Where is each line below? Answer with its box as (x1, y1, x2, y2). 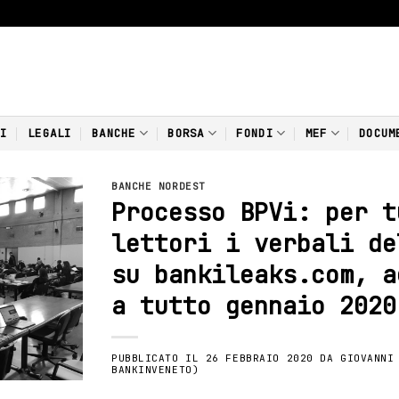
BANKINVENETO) (110, 362, 199, 376)
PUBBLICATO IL (110, 351, 206, 364)
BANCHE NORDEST (110, 180, 206, 193)
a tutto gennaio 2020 (110, 289, 396, 322)
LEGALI (28, 125, 72, 141)
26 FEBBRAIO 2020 (205, 351, 313, 364)
